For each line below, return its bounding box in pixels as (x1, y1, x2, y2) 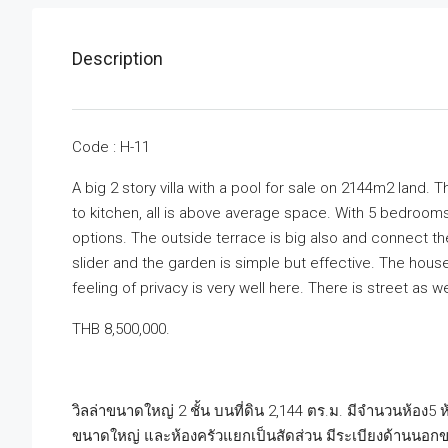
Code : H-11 (72, 138, 150, 157)
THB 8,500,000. (72, 320, 170, 339)
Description (72, 48, 163, 70)
